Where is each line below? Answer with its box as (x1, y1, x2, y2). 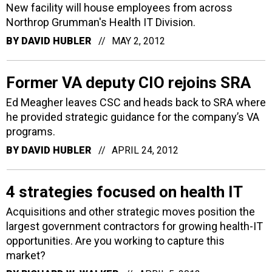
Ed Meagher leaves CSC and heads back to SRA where (6, 95, 266, 109)
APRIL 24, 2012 (112, 144, 178, 156)
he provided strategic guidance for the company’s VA (6, 110, 259, 123)
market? (6, 248, 46, 262)
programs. (6, 124, 55, 138)
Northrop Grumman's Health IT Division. (6, 15, 195, 29)
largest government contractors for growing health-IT (6, 219, 263, 233)
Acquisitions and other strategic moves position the (6, 205, 255, 218)
